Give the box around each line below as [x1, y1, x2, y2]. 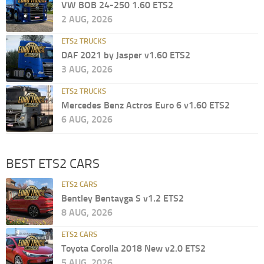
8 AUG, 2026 [61, 207, 113, 219]
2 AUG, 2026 [61, 14, 113, 25]
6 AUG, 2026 [61, 114, 113, 126]
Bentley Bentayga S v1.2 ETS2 [61, 193, 184, 204]
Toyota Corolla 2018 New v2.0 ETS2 [61, 243, 206, 255]
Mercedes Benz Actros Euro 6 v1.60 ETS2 [61, 100, 230, 111]
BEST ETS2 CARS [6, 156, 100, 172]
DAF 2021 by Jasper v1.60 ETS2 [61, 49, 190, 61]
